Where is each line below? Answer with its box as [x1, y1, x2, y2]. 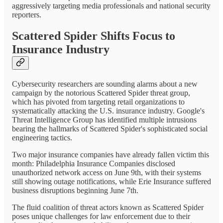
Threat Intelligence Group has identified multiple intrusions [12, 115, 197, 124]
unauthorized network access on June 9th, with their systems [12, 168, 201, 177]
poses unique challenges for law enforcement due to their [12, 212, 190, 221]
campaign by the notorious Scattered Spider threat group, [12, 88, 190, 97]
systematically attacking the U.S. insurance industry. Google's [12, 106, 205, 115]
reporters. [12, 10, 41, 19]
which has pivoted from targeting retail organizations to [12, 97, 185, 106]
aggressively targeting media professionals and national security [12, 1, 211, 10]
